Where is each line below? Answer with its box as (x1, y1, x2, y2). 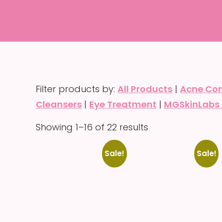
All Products (117, 83, 172, 95)
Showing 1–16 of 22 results (36, 121, 148, 133)
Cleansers (36, 98, 82, 111)
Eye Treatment (89, 98, 157, 111)
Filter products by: (36, 83, 117, 95)
